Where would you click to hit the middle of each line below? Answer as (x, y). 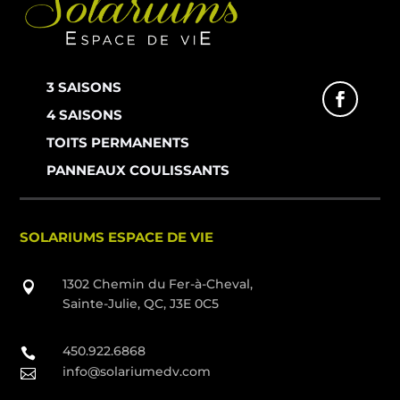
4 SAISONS (85, 114)
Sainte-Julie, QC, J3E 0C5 (140, 303)
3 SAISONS (84, 87)
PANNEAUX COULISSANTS (138, 170)
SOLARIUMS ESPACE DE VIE (117, 237)
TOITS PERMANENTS (118, 142)
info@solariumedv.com (136, 371)
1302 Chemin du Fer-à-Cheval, (157, 283)
